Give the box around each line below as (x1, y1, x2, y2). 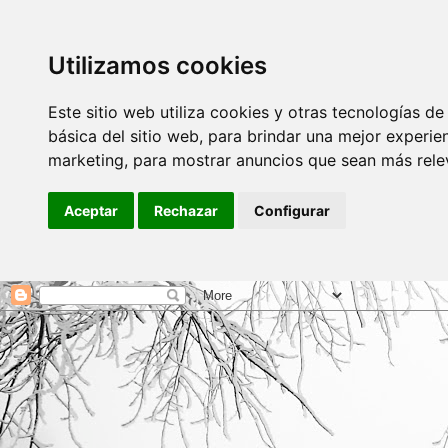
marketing (48, 150, 124, 170)
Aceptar (64, 202, 118, 219)
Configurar (254, 202, 330, 219)
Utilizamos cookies (48, 51, 267, 80)
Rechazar (154, 202, 218, 219)
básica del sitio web (48, 126, 199, 146)
